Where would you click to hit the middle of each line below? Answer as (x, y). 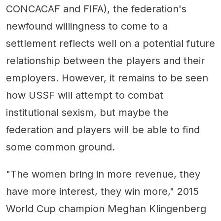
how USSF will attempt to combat (85, 95)
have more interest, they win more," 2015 (102, 191)
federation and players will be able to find (103, 129)
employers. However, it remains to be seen (107, 78)
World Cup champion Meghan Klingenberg (106, 208)
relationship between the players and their (105, 60)
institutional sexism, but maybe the (87, 112)
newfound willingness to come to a (87, 26)
